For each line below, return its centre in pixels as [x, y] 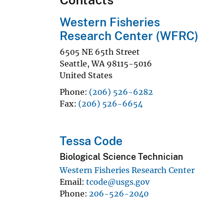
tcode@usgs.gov [118, 182]
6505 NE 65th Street [100, 52]
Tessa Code [91, 141]
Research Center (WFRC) [129, 36]
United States [86, 76]
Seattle [73, 64]
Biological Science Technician [121, 156]
